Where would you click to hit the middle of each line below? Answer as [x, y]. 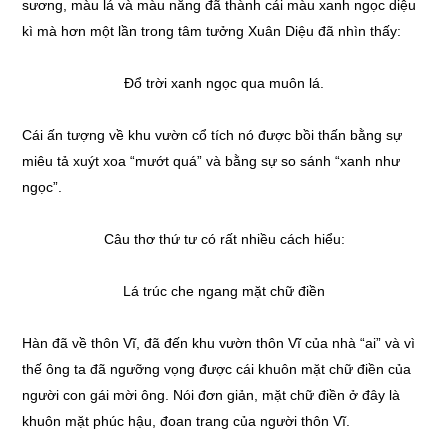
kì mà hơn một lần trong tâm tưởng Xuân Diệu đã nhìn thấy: [212, 31]
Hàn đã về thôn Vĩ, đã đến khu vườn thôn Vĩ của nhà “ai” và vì [219, 343]
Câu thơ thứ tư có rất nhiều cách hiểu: [224, 239]
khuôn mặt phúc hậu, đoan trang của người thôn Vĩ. [186, 421]
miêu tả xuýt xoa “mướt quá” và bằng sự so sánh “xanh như [211, 161]
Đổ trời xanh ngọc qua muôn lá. [224, 83]
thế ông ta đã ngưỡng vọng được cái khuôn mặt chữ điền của [217, 369]
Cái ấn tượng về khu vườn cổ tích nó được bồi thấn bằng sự [212, 135]
